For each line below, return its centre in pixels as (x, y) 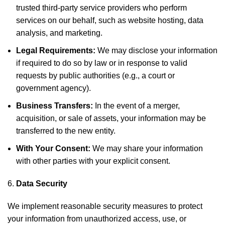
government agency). (53, 88)
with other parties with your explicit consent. (93, 161)
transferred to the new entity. (66, 131)
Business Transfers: (54, 106)
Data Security (42, 184)
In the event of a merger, (136, 106)
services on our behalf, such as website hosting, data (110, 20)
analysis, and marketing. (59, 33)
